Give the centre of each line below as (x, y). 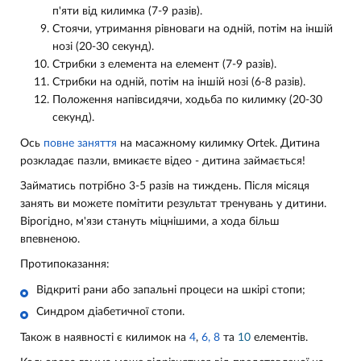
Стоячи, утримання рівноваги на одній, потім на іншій (193, 29)
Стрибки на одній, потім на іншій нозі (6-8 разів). (179, 83)
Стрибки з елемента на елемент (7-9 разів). (164, 65)
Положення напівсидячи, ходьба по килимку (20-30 (187, 100)
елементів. (279, 338)
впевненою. (50, 240)
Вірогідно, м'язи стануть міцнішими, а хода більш (150, 222)
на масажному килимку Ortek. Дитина (218, 144)
